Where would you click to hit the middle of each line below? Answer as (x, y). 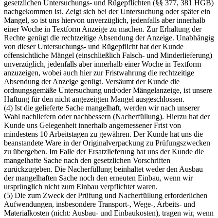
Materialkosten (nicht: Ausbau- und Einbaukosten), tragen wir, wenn (109, 213)
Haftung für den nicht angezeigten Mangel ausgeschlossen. (94, 99)
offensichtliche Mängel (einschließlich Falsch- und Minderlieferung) (108, 55)
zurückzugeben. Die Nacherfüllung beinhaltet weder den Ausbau (103, 169)
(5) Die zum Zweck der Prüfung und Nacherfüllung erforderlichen (106, 195)
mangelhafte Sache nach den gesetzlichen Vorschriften (87, 160)
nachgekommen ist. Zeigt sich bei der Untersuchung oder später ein (107, 11)
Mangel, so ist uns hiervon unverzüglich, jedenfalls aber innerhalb (105, 20)
